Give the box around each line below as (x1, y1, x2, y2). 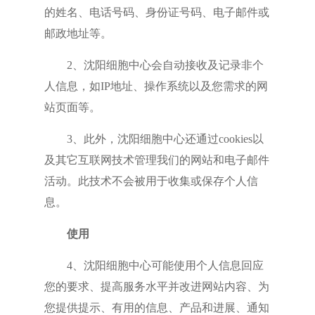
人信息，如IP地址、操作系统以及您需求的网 (44, 80, 268, 92)
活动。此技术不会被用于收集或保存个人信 (44, 175, 258, 187)
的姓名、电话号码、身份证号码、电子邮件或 (44, 6, 269, 18)
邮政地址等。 (44, 27, 112, 39)
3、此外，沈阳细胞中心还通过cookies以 (44, 133, 264, 145)
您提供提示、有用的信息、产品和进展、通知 (44, 302, 269, 314)
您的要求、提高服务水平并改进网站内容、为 (44, 281, 269, 292)
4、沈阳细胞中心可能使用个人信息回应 (44, 259, 264, 271)
